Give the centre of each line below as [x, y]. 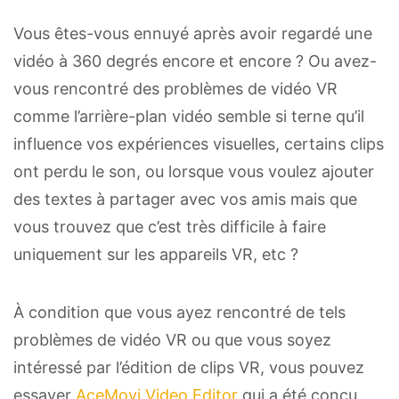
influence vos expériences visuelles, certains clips [199, 143]
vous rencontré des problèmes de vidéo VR [175, 88]
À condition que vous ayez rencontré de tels [179, 312]
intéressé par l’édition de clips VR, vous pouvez [189, 367]
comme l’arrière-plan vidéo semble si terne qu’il [189, 116]
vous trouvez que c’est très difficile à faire [170, 226]
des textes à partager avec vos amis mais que [185, 199]
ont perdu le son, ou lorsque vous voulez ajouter [194, 171]
